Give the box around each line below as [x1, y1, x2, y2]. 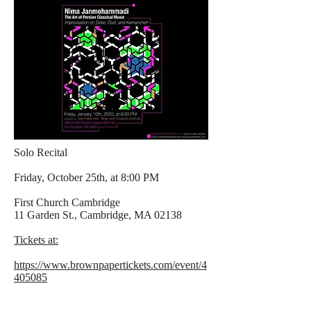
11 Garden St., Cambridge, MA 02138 [14, 209, 182, 221]
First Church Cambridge [14, 196, 120, 208]
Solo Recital [14, 146, 67, 158]
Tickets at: [14, 234, 58, 246]
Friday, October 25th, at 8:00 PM [14, 171, 159, 183]
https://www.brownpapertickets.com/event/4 [14, 259, 207, 271]
